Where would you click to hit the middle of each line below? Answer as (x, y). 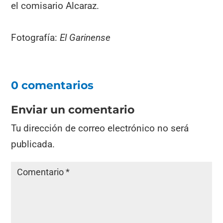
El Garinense (85, 38)
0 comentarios (53, 86)
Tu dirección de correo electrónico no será (100, 128)
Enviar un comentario (73, 110)
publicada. (33, 144)
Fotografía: (36, 38)
